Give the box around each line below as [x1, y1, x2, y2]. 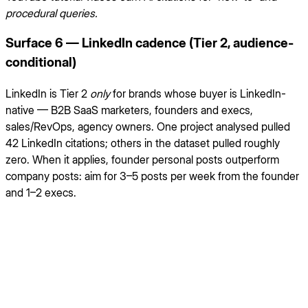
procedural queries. [5, 5, 98, 20]
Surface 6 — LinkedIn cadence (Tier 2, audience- [5, 35, 294, 52]
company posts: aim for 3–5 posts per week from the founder [5, 169, 299, 184]
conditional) [5, 54, 76, 71]
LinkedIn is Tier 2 [5, 87, 90, 101]
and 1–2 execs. [5, 186, 76, 200]
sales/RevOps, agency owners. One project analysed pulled [5, 120, 290, 134]
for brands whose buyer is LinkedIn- [110, 87, 286, 101]
